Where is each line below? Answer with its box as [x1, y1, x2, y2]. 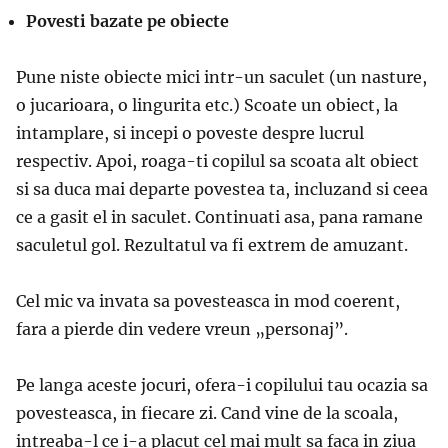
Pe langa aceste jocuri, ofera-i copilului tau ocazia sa [16, 374, 428, 395]
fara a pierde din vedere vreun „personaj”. [16, 318, 348, 339]
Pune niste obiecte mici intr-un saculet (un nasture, [16, 66, 427, 87]
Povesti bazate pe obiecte [26, 10, 229, 31]
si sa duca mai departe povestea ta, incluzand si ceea [16, 178, 428, 199]
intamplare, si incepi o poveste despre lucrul [16, 122, 364, 143]
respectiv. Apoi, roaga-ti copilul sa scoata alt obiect [16, 150, 419, 171]
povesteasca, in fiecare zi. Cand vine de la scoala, [16, 402, 398, 423]
